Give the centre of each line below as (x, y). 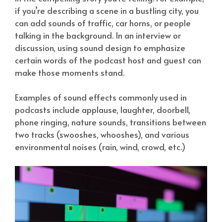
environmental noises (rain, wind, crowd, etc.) (100, 147)
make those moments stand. (70, 72)
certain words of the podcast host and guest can (108, 60)
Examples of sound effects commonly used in (101, 97)
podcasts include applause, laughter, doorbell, (103, 110)
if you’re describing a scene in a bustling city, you (107, 10)
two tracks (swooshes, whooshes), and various (102, 135)
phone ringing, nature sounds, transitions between (111, 122)
